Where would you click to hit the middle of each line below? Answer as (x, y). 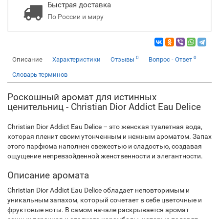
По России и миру (76, 17)
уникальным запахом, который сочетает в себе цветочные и (105, 200)
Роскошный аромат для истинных (82, 97)
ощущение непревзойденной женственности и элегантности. (105, 156)
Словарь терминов (40, 75)
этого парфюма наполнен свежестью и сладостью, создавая (105, 146)
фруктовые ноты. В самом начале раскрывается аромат (98, 210)
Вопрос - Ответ (171, 59)
